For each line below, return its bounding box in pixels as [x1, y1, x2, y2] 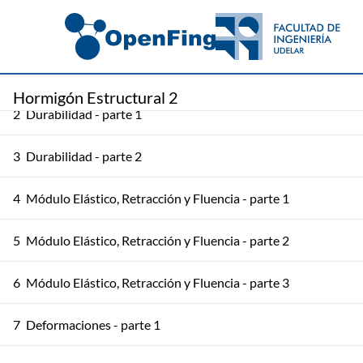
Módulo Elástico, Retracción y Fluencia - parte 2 [26, 233, 289, 248]
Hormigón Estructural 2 [13, 88, 178, 107]
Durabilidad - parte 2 [26, 148, 142, 164]
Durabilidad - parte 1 [26, 106, 142, 122]
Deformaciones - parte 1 [26, 317, 160, 332]
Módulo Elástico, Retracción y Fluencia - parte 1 [26, 190, 289, 206]
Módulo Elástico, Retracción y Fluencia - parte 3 [26, 275, 289, 290]
